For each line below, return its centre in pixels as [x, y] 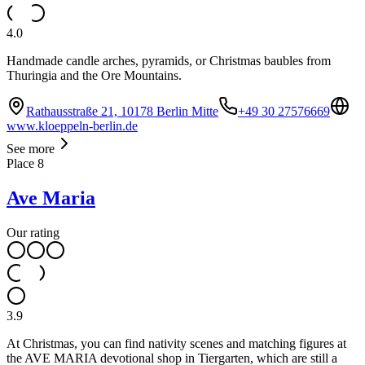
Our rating [33, 233]
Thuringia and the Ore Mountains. [94, 76]
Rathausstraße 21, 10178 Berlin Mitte [122, 112]
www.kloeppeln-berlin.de [72, 126]
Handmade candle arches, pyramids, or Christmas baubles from [169, 61]
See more [31, 149]
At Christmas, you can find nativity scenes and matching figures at [176, 344]
